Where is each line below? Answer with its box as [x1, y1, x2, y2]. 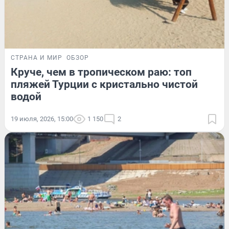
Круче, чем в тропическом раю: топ [11, 65, 192, 78]
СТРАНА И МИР [11, 54, 62, 61]
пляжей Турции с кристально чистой [11, 78, 198, 90]
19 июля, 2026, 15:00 [11, 114, 73, 123]
